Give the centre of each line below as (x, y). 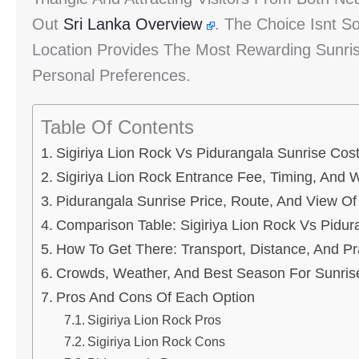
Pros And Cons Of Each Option (155, 297)
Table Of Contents (117, 127)
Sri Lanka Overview (133, 24)
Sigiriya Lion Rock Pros (154, 320)
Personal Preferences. (111, 75)
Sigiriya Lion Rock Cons (156, 341)
